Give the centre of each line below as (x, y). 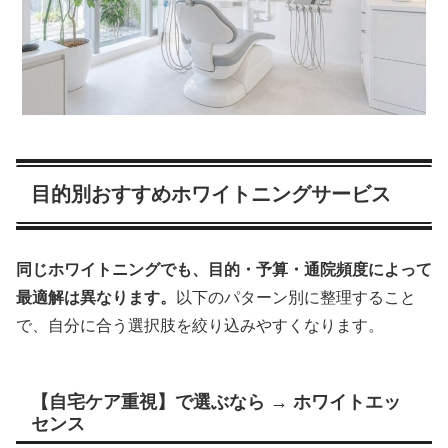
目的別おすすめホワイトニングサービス (211, 193)
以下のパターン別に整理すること (296, 298)
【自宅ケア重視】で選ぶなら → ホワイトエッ (216, 402)
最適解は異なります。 (96, 298)
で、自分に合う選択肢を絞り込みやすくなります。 (200, 326)
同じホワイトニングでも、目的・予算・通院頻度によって (224, 270)
